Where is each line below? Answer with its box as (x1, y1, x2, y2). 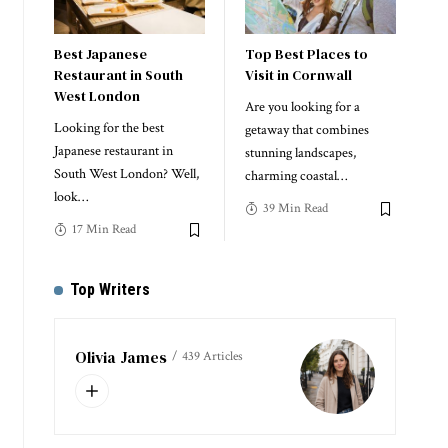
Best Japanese (53, 44, 147, 65)
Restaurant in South (53, 65, 183, 86)
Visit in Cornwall (244, 65, 352, 86)
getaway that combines (244, 121, 369, 140)
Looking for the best (53, 119, 164, 138)
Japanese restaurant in (53, 142, 173, 161)
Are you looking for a (244, 98, 360, 117)
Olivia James (74, 345, 167, 368)
